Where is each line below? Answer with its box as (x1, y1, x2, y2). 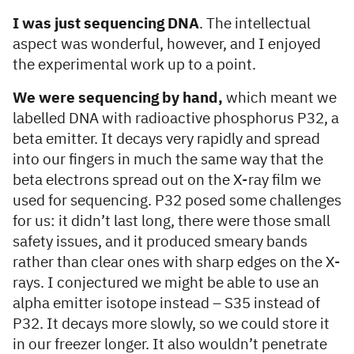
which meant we (223, 91, 337, 107)
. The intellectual (199, 17, 311, 32)
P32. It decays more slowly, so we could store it (13, 317, 330, 333)
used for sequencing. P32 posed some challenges (13, 194, 341, 209)
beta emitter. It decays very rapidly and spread (13, 132, 320, 148)
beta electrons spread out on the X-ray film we (13, 173, 321, 189)
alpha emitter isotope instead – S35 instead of (13, 296, 320, 312)
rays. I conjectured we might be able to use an (13, 276, 319, 292)
